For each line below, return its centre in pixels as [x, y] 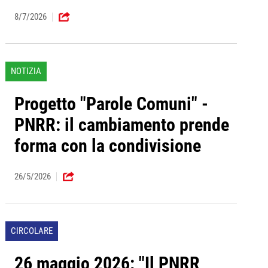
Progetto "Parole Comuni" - [111, 104]
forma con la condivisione [107, 146]
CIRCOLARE [31, 231]
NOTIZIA [26, 71]
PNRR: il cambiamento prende [121, 125]
